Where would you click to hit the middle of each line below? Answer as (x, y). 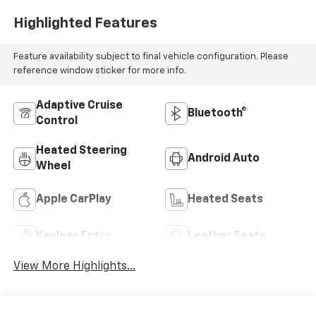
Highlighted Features (85, 23)
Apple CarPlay (73, 200)
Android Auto (224, 159)
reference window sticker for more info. (99, 71)
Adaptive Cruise (79, 106)
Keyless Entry (73, 237)
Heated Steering (81, 151)
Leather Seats (227, 237)
